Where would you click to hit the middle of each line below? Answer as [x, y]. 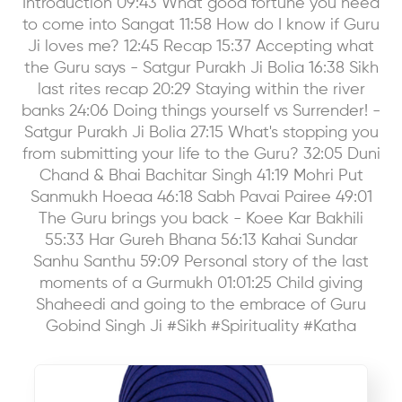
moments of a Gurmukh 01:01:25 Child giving [201, 283]
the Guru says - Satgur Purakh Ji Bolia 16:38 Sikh [201, 68]
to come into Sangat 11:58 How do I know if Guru [201, 25]
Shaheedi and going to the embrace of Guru [201, 305]
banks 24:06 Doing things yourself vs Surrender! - [201, 111]
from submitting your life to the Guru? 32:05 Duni [201, 154]
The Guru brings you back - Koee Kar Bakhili [201, 218]
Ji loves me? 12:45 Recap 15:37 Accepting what [201, 46]
